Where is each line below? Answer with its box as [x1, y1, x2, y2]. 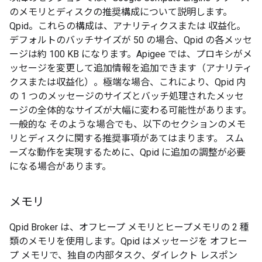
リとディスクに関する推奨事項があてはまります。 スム [9, 133, 244, 144]
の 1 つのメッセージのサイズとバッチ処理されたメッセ [9, 91, 244, 102]
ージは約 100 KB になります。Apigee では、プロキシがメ [9, 49, 252, 60]
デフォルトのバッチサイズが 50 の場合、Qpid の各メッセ [9, 35, 252, 46]
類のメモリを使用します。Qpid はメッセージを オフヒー [9, 236, 247, 247]
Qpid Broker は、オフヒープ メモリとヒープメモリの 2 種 [9, 222, 249, 233]
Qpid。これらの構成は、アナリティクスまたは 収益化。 [9, 20, 246, 32]
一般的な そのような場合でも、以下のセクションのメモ [9, 119, 246, 130]
